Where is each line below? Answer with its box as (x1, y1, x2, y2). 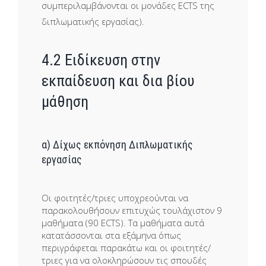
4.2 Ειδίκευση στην (42, 51, 160, 69)
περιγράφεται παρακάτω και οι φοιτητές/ (42, 242, 211, 254)
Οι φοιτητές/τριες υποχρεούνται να (42, 192, 188, 204)
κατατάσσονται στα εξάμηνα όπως (42, 229, 181, 242)
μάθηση (42, 93, 88, 111)
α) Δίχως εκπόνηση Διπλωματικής (42, 138, 193, 151)
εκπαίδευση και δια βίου (42, 72, 195, 90)
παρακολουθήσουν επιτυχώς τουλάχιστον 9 (42, 204, 222, 217)
